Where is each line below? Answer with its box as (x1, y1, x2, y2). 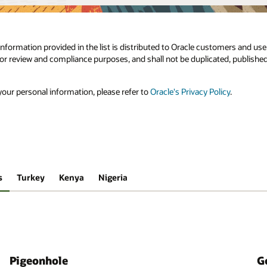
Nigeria (98, 171, 128, 183)
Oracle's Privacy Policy (150, 86, 230, 98)
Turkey (16, 171, 45, 183)
